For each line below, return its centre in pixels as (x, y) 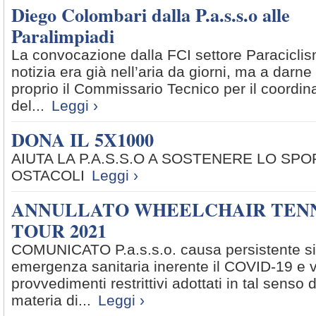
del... (28, 105)
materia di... (51, 300)
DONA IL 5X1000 (83, 140)
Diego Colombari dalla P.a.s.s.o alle (151, 15)
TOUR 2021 (59, 231)
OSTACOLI (48, 175)
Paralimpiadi (63, 36)
